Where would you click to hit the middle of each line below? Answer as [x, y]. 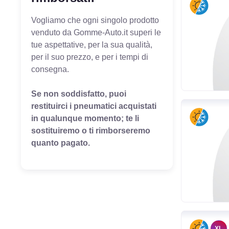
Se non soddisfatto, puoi [78, 94]
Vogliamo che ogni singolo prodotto [95, 20]
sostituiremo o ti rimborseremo [90, 130]
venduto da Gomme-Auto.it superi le [96, 32]
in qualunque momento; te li [85, 118]
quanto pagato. [60, 143]
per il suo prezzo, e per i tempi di [89, 57]
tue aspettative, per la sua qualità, [91, 44]
